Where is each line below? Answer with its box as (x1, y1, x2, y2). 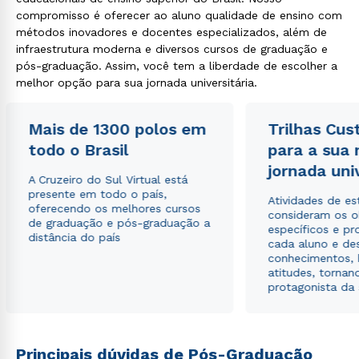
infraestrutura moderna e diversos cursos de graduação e (16, 42, 328, 55)
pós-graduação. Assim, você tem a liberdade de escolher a (16, 59, 337, 72)
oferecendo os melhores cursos (28, 202, 201, 215)
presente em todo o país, (28, 188, 167, 200)
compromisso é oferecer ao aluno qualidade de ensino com (16, 9, 342, 22)
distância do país (28, 231, 121, 244)
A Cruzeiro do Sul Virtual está (28, 173, 188, 186)
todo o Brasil (28, 140, 129, 159)
